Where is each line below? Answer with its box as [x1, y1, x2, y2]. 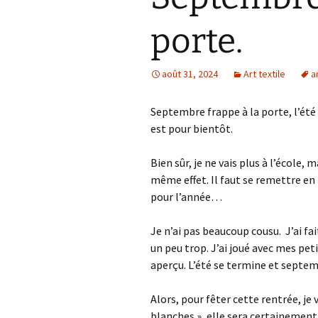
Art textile [243, 67, 285, 80]
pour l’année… [150, 190, 222, 204]
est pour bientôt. [150, 121, 233, 136]
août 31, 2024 [162, 67, 218, 80]
